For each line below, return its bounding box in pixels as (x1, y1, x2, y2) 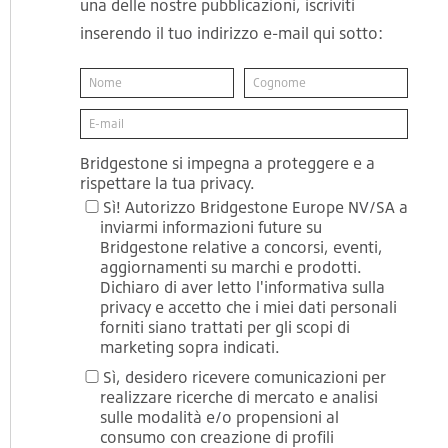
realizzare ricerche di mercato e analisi (99, 386, 378, 407)
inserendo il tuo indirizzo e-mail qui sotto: (79, 23, 383, 43)
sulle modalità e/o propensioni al (99, 406, 339, 427)
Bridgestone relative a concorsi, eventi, (99, 236, 383, 257)
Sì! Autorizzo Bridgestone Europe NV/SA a (102, 196, 408, 217)
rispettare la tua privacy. (79, 172, 255, 193)
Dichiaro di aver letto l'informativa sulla (99, 276, 385, 297)
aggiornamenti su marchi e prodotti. (99, 256, 362, 277)
